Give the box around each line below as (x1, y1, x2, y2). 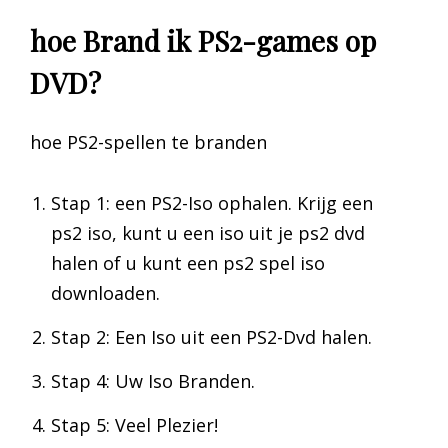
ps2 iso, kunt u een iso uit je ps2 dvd (51, 221, 365, 246)
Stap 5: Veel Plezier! (51, 413, 218, 438)
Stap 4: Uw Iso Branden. (51, 369, 255, 394)
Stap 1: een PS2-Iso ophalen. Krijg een (51, 191, 373, 216)
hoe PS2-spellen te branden (30, 130, 267, 155)
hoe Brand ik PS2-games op (30, 22, 376, 59)
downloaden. (51, 281, 160, 306)
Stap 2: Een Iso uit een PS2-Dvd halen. (51, 325, 372, 350)
